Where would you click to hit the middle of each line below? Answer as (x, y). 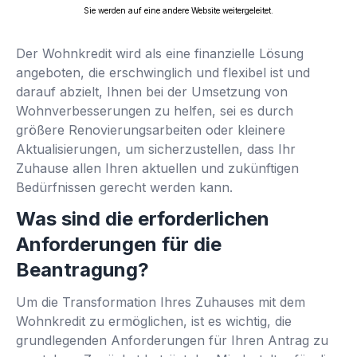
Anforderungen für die (119, 245)
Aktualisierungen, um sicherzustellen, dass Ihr (156, 149)
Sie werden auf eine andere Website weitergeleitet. (178, 11)
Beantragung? (82, 270)
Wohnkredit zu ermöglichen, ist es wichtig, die (154, 322)
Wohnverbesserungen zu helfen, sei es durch (155, 111)
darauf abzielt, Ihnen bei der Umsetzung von (152, 92)
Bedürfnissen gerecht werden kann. (124, 188)
